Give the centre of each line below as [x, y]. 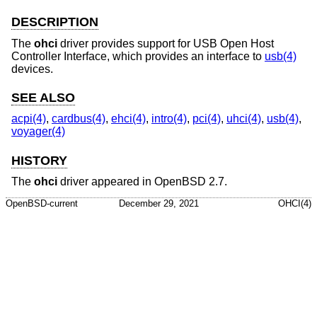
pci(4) [207, 119]
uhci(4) [244, 119]
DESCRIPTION [55, 22]
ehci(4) [128, 119]
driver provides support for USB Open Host [166, 43]
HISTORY [39, 160]
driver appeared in [106, 182]
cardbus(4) [79, 119]
